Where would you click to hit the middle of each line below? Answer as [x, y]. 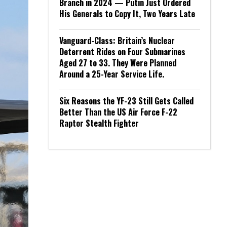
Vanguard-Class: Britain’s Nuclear [117, 41]
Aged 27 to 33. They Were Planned [118, 63]
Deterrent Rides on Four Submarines [122, 52]
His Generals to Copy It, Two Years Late [127, 14]
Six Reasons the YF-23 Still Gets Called [126, 101]
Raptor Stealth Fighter [99, 123]
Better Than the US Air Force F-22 [118, 112]
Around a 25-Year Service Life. [112, 74]
